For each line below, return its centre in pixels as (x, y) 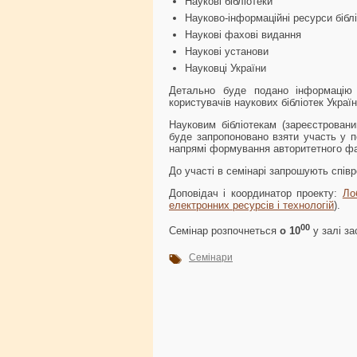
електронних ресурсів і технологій (251, 205)
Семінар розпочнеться (223, 231)
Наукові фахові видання (243, 34)
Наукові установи (227, 51)
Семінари (211, 258)
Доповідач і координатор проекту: (256, 193)
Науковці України (226, 68)
